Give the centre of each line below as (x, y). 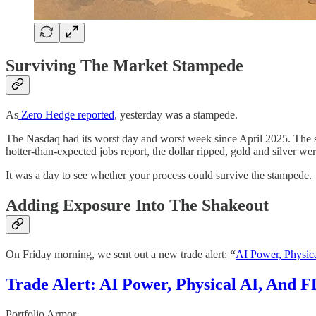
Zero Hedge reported (66, 115)
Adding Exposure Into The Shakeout (137, 206)
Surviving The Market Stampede (124, 66)
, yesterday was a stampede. (176, 115)
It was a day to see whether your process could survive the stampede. (159, 176)
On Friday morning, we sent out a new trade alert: (118, 255)
